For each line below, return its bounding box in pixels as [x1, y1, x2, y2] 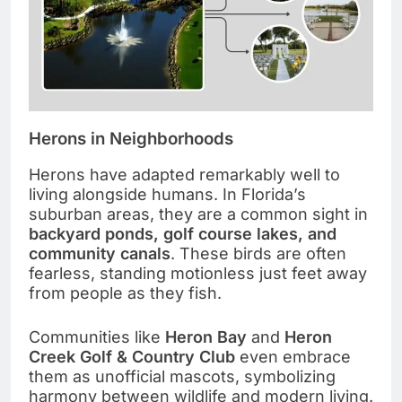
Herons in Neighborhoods [29, 127, 233, 149]
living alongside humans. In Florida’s [29, 185, 306, 205]
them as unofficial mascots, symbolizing [29, 367, 336, 387]
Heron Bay [165, 328, 247, 347]
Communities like [29, 328, 165, 347]
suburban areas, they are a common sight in [29, 205, 368, 224]
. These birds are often [170, 244, 346, 264]
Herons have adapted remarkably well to [29, 165, 340, 185]
